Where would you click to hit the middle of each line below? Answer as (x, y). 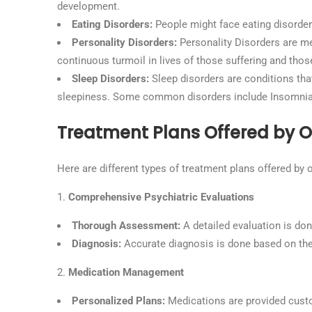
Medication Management (126, 272)
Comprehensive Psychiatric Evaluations (161, 197)
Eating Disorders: (114, 24)
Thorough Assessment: (127, 226)
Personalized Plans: (120, 301)
